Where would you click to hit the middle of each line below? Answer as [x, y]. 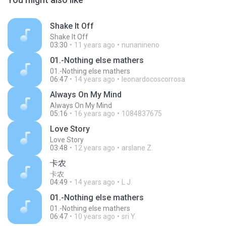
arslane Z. [137, 148]
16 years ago [95, 114]
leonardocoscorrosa [153, 79]
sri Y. [129, 216]
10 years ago [95, 216]
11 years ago [95, 45]
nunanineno [140, 45]
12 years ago [95, 148]
